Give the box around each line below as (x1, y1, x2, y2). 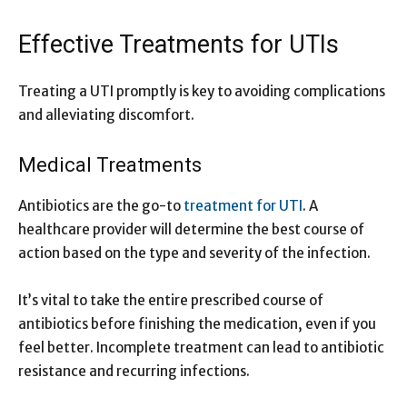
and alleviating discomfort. (18, 105, 194, 124)
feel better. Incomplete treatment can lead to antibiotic (18, 338, 384, 356)
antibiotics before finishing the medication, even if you (18, 314, 376, 333)
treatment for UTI (184, 196, 303, 214)
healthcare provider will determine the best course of (18, 220, 364, 238)
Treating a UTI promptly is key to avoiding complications (18, 82, 385, 100)
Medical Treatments (18, 153, 202, 176)
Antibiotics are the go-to (18, 196, 184, 214)
